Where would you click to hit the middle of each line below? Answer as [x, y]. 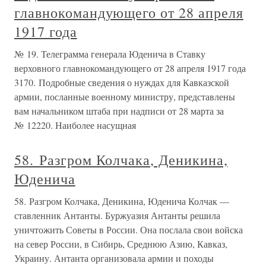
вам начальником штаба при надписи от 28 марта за [119, 111]
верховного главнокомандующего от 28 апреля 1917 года [130, 68]
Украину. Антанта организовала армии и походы [114, 258]
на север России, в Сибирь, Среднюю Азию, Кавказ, [121, 244]
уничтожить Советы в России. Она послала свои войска [129, 229]
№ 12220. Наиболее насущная [75, 125]
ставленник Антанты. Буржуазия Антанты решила [117, 215]
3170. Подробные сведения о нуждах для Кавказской [122, 82]
